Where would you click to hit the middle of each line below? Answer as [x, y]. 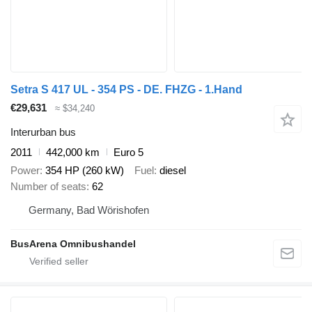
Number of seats [48, 187]
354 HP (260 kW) [85, 171]
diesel [173, 171]
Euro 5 [128, 152]
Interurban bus [43, 132]
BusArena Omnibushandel [73, 244]
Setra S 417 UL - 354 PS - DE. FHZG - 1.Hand [126, 90]
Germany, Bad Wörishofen [89, 210]
